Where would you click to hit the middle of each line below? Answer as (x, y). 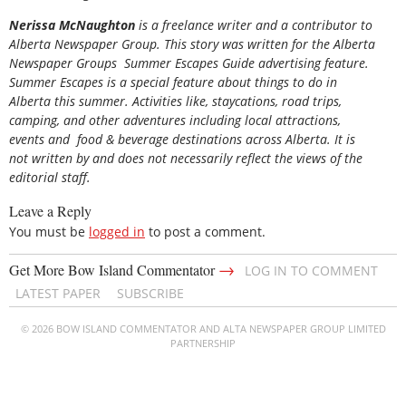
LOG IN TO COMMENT (311, 270)
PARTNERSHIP (203, 343)
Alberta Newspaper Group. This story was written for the (169, 44)
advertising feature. (312, 63)
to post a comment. (205, 231)
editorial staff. (50, 178)
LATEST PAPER (58, 293)
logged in (117, 231)
